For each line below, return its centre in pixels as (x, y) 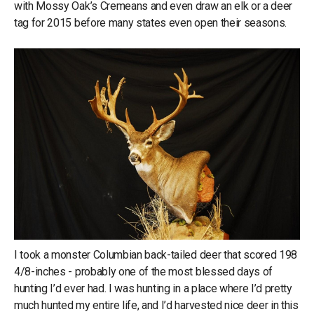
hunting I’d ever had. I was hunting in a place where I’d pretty (153, 288)
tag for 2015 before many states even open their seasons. (151, 22)
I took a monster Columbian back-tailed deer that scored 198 (156, 254)
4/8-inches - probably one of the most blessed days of (144, 271)
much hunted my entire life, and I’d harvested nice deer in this (156, 305)
